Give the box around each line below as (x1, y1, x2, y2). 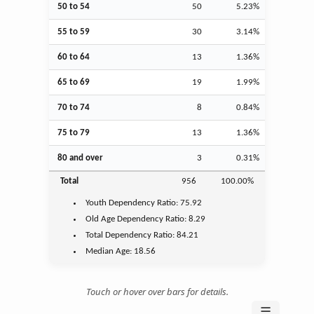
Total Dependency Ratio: (86, 230, 177, 240)
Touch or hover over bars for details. (86, 285, 228, 298)
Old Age (86, 214, 116, 224)
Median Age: (86, 246, 135, 256)
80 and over (57, 153, 103, 163)
